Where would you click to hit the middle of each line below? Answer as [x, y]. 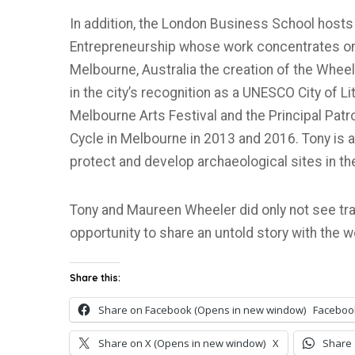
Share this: [95, 278]
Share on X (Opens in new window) [182, 343]
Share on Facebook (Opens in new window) [202, 310]
